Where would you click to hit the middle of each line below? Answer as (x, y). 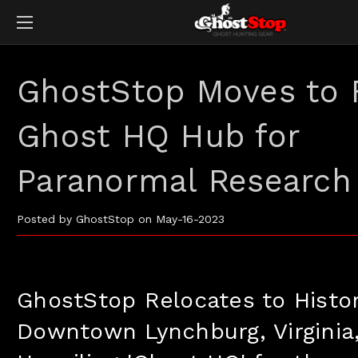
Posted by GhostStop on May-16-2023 (121, 219)
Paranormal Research (184, 181)
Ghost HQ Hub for (158, 136)
